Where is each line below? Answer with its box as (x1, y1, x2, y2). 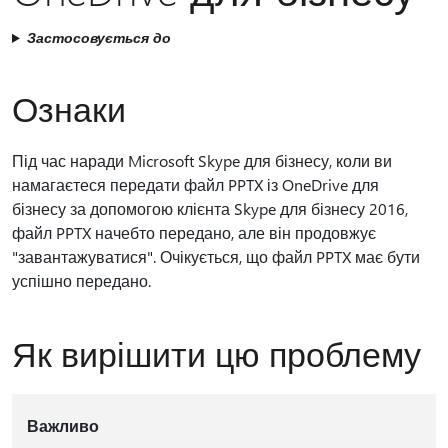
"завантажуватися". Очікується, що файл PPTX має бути (12, 246, 420, 267)
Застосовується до (26, 28, 171, 47)
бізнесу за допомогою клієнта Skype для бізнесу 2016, (12, 198, 408, 219)
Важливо (26, 415, 99, 436)
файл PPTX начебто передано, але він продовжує (12, 222, 376, 243)
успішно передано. (12, 270, 151, 291)
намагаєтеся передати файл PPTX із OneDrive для (12, 174, 379, 195)
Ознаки (12, 86, 126, 130)
